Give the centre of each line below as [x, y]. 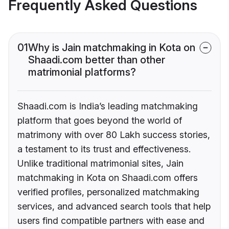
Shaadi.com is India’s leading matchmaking [108, 106]
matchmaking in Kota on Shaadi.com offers [108, 178]
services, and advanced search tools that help [114, 207]
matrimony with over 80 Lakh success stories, [114, 135]
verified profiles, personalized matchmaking [108, 192]
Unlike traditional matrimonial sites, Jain [100, 164]
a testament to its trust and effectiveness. [104, 149]
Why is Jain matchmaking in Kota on [112, 48]
